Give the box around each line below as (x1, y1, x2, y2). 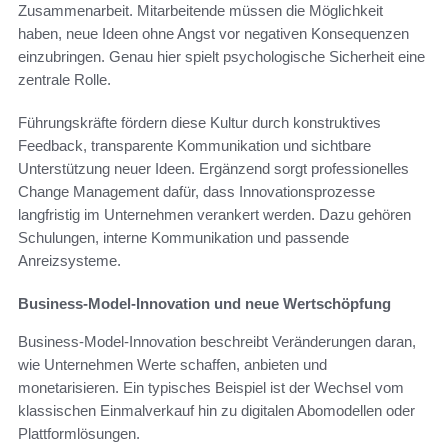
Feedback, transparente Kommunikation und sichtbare (18, 136, 371, 154)
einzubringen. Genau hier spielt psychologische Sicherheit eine (18, 47, 425, 65)
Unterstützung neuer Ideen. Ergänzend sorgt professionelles (18, 159, 409, 177)
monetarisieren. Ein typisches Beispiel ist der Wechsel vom (18, 378, 404, 396)
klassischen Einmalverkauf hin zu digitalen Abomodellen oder (18, 401, 415, 419)
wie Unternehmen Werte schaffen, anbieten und (18, 355, 327, 373)
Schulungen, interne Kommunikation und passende (18, 228, 349, 246)
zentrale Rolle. (18, 70, 111, 88)
